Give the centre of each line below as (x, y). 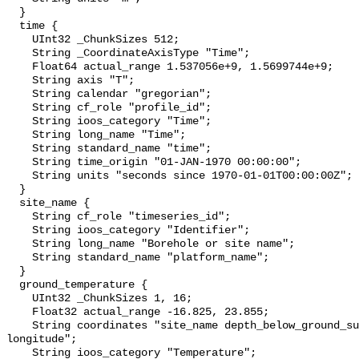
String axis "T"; (19, 81)
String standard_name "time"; (19, 149)
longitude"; (42, 340)
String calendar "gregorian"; (19, 95)
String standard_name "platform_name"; (19, 258)
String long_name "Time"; (19, 135)
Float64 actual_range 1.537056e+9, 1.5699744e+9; (19, 67)
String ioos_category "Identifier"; (19, 231)
